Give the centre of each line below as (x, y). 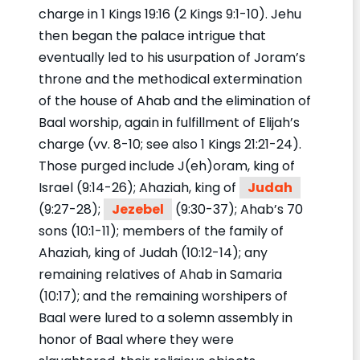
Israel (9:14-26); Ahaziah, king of (139, 187)
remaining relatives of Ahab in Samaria (160, 274)
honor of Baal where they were (136, 339)
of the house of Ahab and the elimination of (175, 100)
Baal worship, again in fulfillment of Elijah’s (169, 122)
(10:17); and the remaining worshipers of (163, 296)
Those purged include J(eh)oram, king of (167, 166)
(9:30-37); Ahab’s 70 (237, 209)
